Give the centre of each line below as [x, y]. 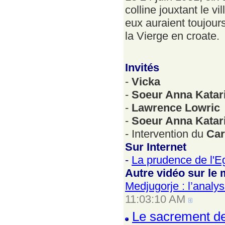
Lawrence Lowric [176, 108]
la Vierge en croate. [172, 36]
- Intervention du [166, 134]
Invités [142, 68]
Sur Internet [156, 147]
